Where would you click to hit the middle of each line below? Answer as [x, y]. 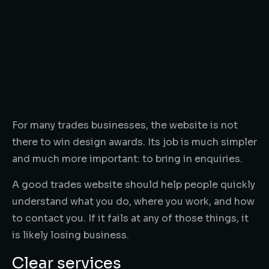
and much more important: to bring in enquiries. [127, 159]
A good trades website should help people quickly [134, 184]
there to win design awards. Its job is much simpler [134, 142]
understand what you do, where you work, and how [133, 201]
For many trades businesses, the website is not [125, 125]
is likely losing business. [71, 235]
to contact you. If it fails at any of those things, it [130, 218]
